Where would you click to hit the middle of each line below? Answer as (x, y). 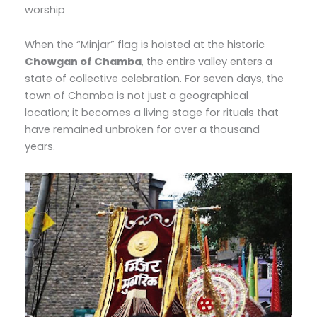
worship (45, 10)
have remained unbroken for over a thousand (142, 130)
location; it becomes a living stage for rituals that (151, 113)
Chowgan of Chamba (83, 62)
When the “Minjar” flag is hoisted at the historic (144, 45)
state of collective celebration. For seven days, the (154, 79)
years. (40, 147)
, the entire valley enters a (207, 62)
